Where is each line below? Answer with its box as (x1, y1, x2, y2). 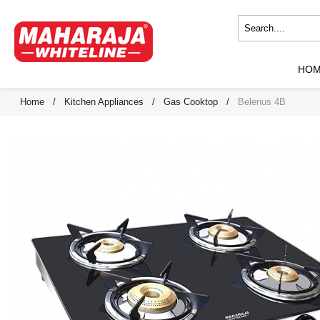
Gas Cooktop (164, 96, 218, 107)
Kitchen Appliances (64, 96, 144, 107)
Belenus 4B (238, 96, 286, 107)
